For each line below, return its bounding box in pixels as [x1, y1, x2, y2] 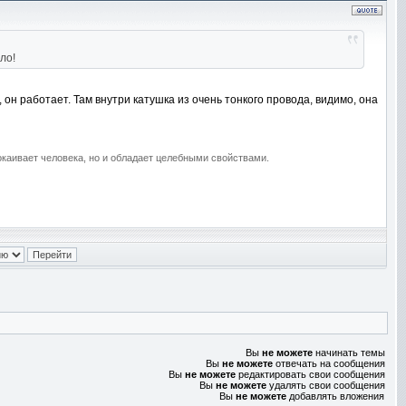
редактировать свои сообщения [236, 369, 385, 380]
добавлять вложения [286, 391, 384, 401]
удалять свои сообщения [266, 380, 385, 391]
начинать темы [313, 347, 385, 358]
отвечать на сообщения [273, 358, 385, 369]
